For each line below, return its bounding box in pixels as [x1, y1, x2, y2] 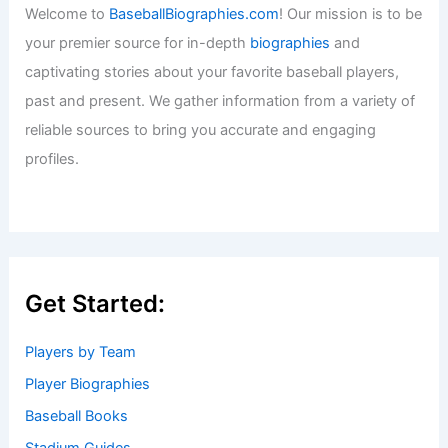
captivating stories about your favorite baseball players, [25, 294, 400, 313]
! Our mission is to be [279, 236, 423, 255]
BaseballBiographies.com [109, 236, 280, 255]
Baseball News [49, 4, 138, 20]
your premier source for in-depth [25, 265, 251, 284]
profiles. [25, 381, 80, 400]
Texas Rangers [192, 4, 281, 20]
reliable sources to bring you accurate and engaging [25, 352, 377, 371]
